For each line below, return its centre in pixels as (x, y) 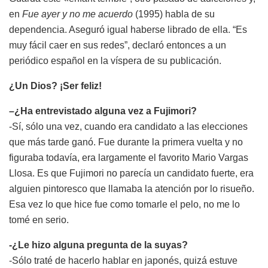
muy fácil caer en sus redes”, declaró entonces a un (118, 45)
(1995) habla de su (174, 14)
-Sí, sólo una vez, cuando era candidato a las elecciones (128, 126)
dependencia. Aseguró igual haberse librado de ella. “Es (128, 29)
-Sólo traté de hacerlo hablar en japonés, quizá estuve (123, 260)
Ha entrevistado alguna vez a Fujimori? (109, 111)
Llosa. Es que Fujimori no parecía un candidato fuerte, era (131, 173)
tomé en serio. (39, 220)
